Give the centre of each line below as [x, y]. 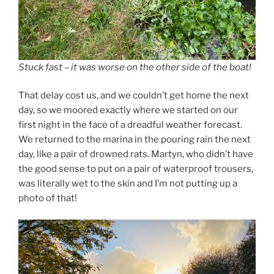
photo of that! [48, 198]
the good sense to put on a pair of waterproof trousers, [136, 169]
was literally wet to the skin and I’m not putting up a [128, 184]
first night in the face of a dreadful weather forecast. [130, 125]
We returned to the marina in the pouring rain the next [135, 140]
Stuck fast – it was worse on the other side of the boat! [135, 67]
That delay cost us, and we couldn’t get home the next [134, 96]
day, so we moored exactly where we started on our [128, 110]
